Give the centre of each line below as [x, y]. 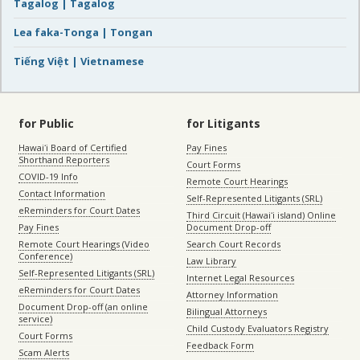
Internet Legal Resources [240, 277]
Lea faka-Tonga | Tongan [83, 32]
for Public [46, 123]
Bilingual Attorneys [227, 311]
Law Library [211, 260]
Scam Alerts [44, 352]
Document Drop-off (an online [83, 306]
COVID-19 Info [48, 176]
